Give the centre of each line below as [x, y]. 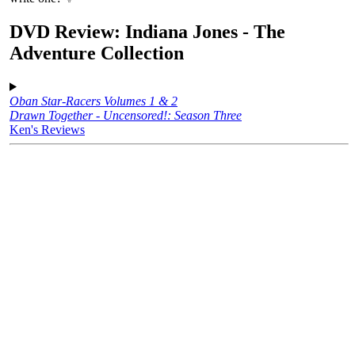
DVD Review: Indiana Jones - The [147, 31]
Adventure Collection [97, 53]
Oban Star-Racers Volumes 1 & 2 [94, 101]
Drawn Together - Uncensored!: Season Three [126, 115]
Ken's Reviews [47, 129]
